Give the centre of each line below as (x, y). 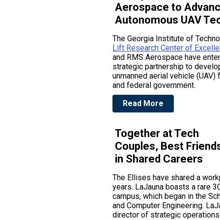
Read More (143, 103)
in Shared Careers (159, 159)
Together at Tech (157, 133)
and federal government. (156, 85)
